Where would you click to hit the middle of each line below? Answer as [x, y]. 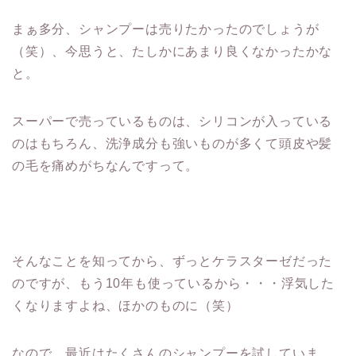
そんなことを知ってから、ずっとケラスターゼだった [172, 261]
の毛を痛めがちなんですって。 [106, 166]
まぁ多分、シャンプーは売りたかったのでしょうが [166, 29]
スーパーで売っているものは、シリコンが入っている [172, 122]
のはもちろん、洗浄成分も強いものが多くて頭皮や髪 [172, 144]
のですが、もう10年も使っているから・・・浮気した [174, 284]
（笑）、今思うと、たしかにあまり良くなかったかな [172, 52]
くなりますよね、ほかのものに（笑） [126, 306]
